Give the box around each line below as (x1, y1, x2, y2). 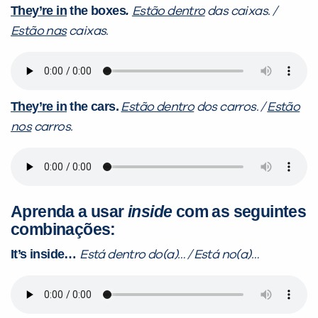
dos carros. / (194, 101, 268, 114)
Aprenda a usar (11, 202, 128, 221)
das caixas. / (204, 5, 277, 18)
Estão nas (11, 25, 67, 38)
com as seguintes (172, 202, 307, 221)
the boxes (67, 4, 126, 18)
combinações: (11, 220, 116, 239)
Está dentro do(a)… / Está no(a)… (79, 248, 259, 262)
